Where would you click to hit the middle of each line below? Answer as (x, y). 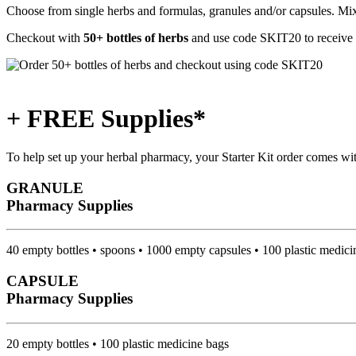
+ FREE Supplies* (106, 118)
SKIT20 (281, 38)
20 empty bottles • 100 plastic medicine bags (118, 343)
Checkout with (45, 38)
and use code (224, 38)
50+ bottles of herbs (136, 38)
